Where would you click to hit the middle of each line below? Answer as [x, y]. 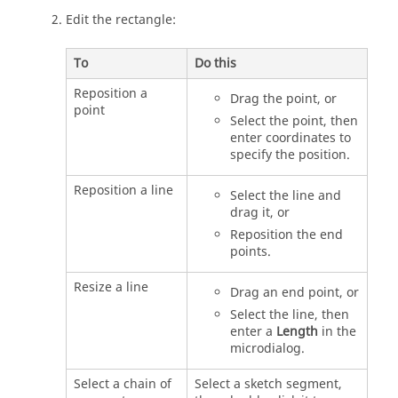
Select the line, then [289, 314]
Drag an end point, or [294, 292]
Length [295, 331]
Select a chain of [122, 384]
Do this [215, 63]
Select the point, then [294, 121]
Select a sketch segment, [268, 384]
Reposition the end [286, 235]
